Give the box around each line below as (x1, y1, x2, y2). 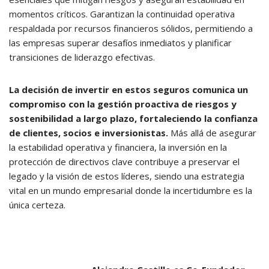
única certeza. (9, 198, 65, 211)
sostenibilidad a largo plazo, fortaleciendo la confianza (9, 112, 258, 124)
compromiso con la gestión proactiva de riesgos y (9, 97, 237, 110)
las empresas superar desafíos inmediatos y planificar (9, 36, 232, 49)
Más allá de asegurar (168, 126, 256, 139)
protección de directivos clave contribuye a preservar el (9, 155, 240, 168)
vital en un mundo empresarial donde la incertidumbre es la (9, 184, 252, 196)
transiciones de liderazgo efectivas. (9, 50, 155, 63)
